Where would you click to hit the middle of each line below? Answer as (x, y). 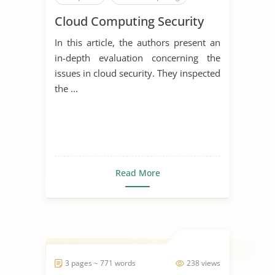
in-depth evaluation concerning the (137, 57)
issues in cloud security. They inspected (137, 73)
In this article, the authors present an (137, 42)
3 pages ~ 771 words (100, 263)
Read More (137, 172)
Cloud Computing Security (129, 21)
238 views (203, 263)
